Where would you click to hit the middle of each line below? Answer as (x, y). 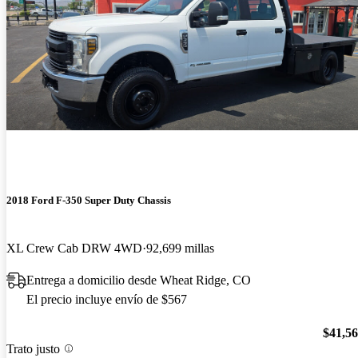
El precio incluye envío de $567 (107, 299)
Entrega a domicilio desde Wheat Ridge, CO (139, 280)
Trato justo (33, 348)
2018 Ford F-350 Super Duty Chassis (89, 201)
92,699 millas (180, 248)
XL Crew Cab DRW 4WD (74, 248)
